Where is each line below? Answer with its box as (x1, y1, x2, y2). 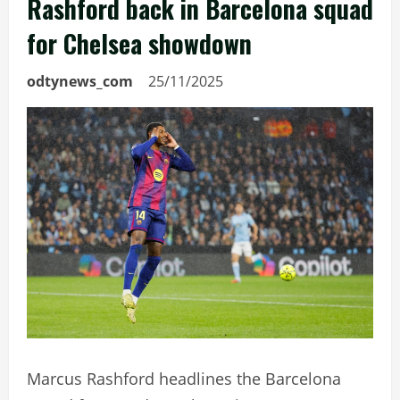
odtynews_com (27, 71, 133, 91)
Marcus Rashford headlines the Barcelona (27, 367, 341, 389)
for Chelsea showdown (27, 25, 252, 62)
